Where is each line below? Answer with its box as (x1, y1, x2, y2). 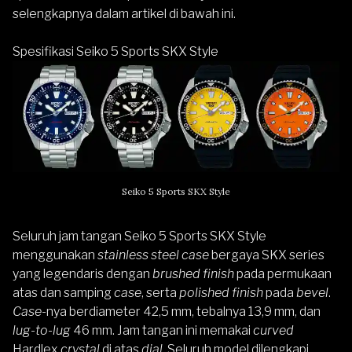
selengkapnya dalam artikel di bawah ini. (13, 6, 236, 21)
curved (253, 322, 294, 338)
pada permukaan (234, 266, 332, 281)
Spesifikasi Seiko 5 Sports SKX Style (13, 44, 218, 59)
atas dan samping (13, 284, 114, 300)
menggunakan (13, 247, 97, 262)
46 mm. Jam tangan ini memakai (71, 322, 253, 338)
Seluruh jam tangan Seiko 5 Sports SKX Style (13, 228, 266, 244)
